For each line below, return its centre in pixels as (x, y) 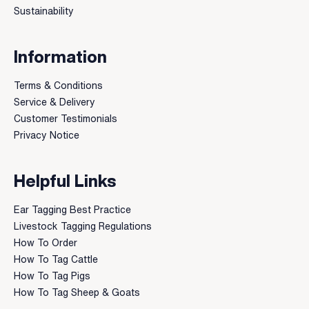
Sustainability (44, 11)
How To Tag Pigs (52, 276)
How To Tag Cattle (56, 259)
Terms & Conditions (58, 86)
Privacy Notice (47, 135)
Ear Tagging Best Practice (72, 210)
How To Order (46, 243)
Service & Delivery (54, 102)
